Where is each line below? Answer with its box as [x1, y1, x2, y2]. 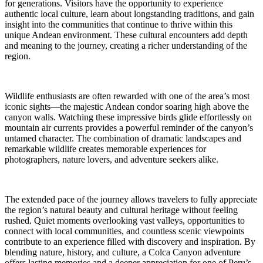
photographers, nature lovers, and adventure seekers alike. [5, 154, 218, 165]
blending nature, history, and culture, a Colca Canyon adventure [5, 247, 241, 258]
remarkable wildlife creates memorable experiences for [5, 144, 206, 154]
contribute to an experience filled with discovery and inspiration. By [5, 237, 255, 247]
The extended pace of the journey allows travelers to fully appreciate [5, 194, 257, 205]
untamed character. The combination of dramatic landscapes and [5, 133, 241, 144]
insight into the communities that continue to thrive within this [5, 19, 232, 30]
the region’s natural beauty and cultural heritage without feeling [5, 205, 238, 215]
